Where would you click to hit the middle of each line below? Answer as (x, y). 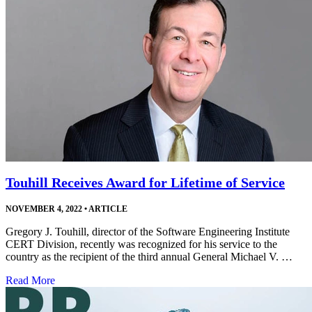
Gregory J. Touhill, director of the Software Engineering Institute (148, 231)
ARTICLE (107, 209)
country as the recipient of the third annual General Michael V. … (149, 256)
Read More (30, 280)
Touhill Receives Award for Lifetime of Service (145, 182)
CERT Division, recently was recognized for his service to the (141, 244)
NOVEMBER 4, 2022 (44, 209)
